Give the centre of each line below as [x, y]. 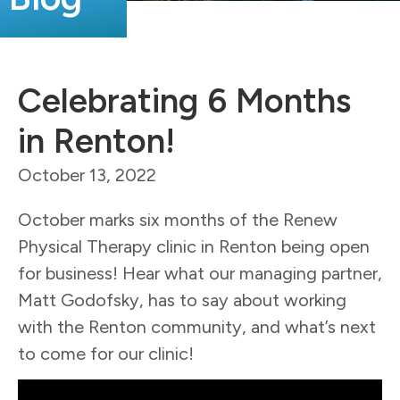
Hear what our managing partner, [252, 273]
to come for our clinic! [106, 353]
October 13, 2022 [87, 175]
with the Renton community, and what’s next [197, 326]
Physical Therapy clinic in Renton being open [194, 246]
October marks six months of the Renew [178, 219]
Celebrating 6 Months [184, 100]
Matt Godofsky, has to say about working [182, 300]
